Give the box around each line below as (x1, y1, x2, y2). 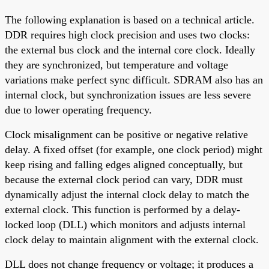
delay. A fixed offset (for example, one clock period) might (5, 143, 262, 156)
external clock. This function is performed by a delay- (5, 203, 240, 216)
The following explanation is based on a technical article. (5, 13, 255, 26)
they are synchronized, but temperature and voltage (5, 58, 228, 71)
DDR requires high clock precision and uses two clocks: (5, 28, 250, 41)
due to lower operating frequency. (5, 103, 152, 116)
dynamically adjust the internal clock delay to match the (5, 188, 249, 201)
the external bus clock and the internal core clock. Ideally (5, 43, 255, 56)
